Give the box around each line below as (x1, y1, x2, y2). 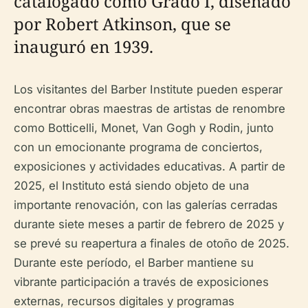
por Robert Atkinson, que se (14, 12, 231, 35)
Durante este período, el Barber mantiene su (14, 256, 254, 269)
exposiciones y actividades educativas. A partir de (14, 159, 285, 173)
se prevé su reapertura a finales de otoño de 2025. (14, 236, 289, 250)
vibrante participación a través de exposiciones (14, 275, 269, 289)
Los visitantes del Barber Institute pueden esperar (14, 82, 283, 96)
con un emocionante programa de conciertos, (14, 140, 263, 154)
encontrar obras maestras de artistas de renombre (14, 102, 285, 115)
